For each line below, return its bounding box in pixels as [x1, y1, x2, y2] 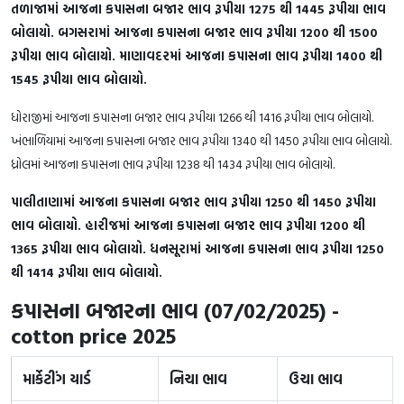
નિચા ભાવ [170, 367, 227, 390]
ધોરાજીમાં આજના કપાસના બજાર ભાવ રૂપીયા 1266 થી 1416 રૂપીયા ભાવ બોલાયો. [11, 106, 373, 126]
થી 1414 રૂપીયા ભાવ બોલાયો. [11, 262, 162, 281]
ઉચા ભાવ [289, 367, 343, 390]
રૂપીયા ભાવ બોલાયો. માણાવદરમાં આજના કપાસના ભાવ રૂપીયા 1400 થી [11, 45, 382, 65]
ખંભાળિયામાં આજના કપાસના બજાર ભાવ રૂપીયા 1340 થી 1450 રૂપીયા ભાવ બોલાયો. [11, 130, 391, 150]
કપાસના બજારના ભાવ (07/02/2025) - [11, 294, 339, 326]
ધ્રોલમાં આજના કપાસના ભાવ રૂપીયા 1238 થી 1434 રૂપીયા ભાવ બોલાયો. [11, 153, 335, 173]
